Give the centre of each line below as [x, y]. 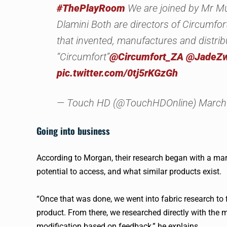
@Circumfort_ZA [146, 57]
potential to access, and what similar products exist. [129, 172]
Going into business [73, 131]
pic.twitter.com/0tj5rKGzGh [117, 73]
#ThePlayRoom [91, 8]
